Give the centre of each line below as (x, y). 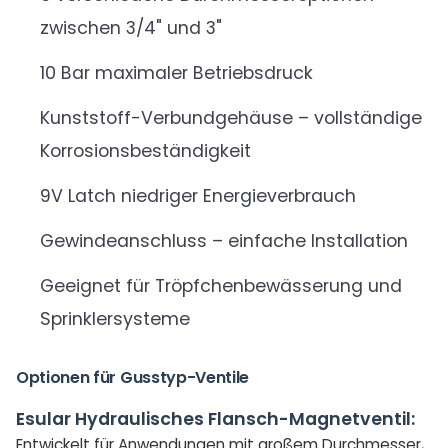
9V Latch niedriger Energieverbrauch (198, 196)
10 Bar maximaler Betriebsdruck (176, 73)
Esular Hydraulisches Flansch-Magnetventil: (215, 419)
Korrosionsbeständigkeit (145, 151)
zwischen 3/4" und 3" (131, 28)
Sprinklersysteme (115, 319)
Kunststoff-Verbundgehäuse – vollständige (231, 118)
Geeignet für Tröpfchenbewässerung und (221, 286)
